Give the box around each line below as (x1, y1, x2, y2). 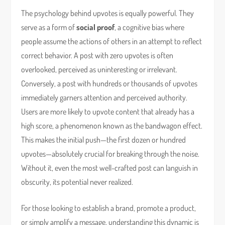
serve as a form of (21, 22, 77, 32)
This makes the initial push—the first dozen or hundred (21, 135, 186, 145)
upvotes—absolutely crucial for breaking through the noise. (21, 149, 200, 159)
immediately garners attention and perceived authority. (21, 92, 188, 102)
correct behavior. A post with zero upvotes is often (21, 50, 174, 60)
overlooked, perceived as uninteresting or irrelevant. (21, 64, 178, 74)
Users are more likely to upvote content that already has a (21, 106, 195, 117)
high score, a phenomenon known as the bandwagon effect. (21, 121, 203, 131)
